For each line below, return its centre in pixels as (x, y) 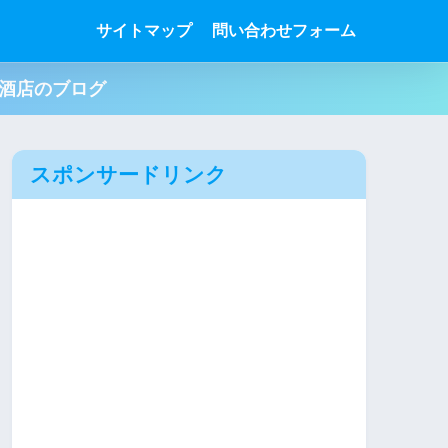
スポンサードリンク (128, 175)
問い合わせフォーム (284, 30)
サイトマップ (144, 30)
